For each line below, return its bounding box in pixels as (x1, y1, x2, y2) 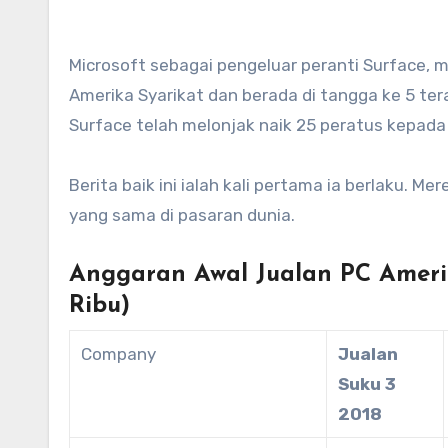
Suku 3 (338, 374, 397, 395)
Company (81, 344, 157, 365)
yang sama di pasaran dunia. (69, 205, 295, 226)
